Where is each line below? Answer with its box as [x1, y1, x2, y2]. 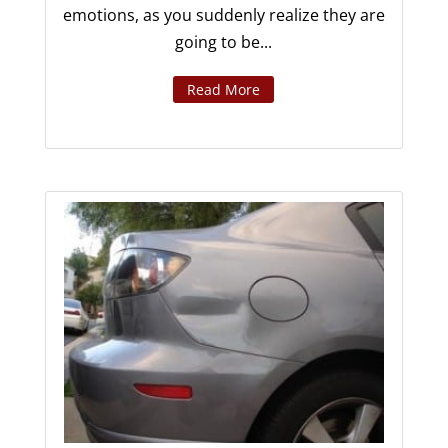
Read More [187, 80, 261, 100]
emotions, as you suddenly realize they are [62, 4, 385, 27]
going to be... [175, 31, 273, 54]
